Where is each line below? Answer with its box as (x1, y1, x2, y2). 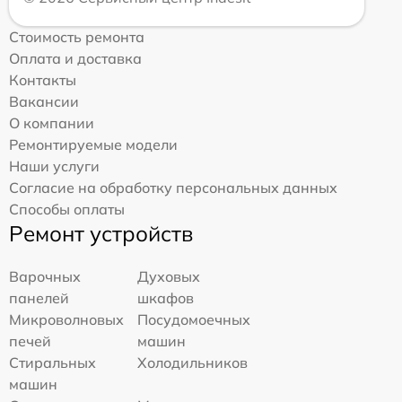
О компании (9, 113, 94, 132)
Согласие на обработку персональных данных (9, 178, 337, 197)
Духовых (137, 267, 201, 285)
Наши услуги (9, 156, 100, 175)
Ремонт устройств (9, 219, 193, 247)
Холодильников (137, 353, 249, 371)
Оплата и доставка (9, 48, 142, 67)
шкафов (137, 288, 195, 307)
